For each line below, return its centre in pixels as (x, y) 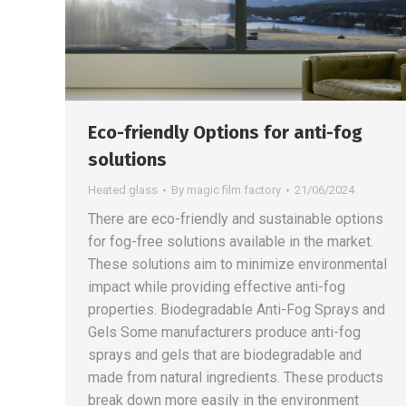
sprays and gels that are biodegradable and (225, 355)
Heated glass (123, 190)
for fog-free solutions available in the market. (231, 242)
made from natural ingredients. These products (236, 377)
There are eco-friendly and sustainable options (236, 219)
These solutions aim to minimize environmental (237, 264)
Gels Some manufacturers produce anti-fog (224, 332)
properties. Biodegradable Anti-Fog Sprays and (237, 309)
